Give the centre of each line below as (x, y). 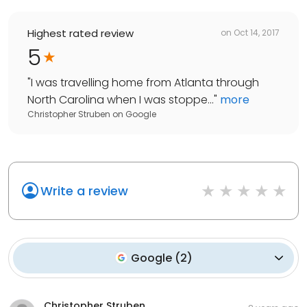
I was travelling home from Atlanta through (145, 82)
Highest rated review (81, 33)
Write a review (84, 191)
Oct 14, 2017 (257, 33)
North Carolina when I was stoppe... (121, 99)
